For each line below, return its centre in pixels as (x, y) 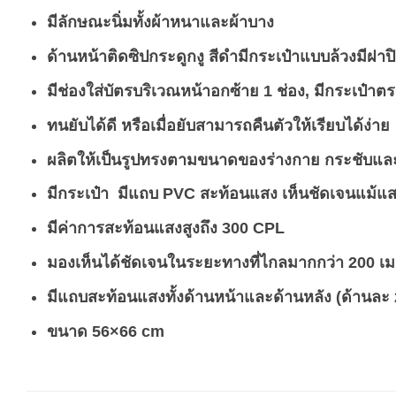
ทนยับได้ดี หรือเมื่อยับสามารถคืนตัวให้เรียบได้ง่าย (219, 125)
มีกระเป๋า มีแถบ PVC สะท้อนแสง (163, 194)
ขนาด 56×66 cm (106, 331)
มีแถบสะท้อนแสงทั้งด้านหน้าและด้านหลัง (192, 297)
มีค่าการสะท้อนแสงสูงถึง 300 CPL (166, 228)
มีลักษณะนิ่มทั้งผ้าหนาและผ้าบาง (161, 23)
